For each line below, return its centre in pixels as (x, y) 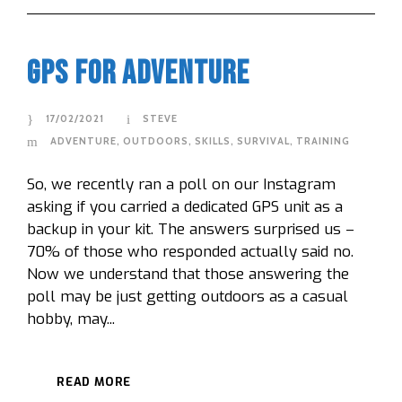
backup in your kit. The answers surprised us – (191, 229)
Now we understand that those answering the (188, 274)
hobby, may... (71, 319)
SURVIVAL (263, 140)
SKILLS (213, 140)
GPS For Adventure (138, 73)
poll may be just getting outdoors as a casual (188, 296)
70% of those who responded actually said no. (195, 251)
